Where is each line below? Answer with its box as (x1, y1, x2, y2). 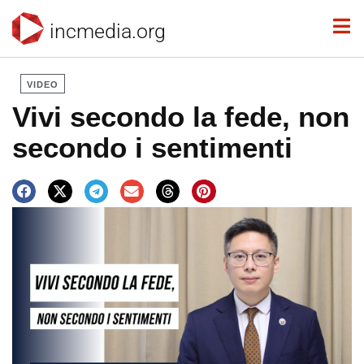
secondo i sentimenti (12, 132, 292, 163)
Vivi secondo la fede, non (12, 101, 349, 132)
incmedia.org (50, 19, 166, 43)
